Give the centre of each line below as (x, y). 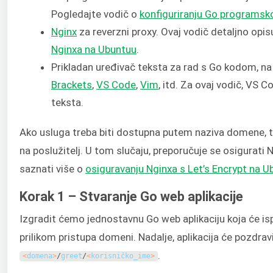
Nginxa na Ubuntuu (94, 50)
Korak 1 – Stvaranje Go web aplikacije (131, 196)
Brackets (72, 85)
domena (39, 256)
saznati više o (52, 168)
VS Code (116, 85)
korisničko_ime (120, 256)
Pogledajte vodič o (95, 14)
